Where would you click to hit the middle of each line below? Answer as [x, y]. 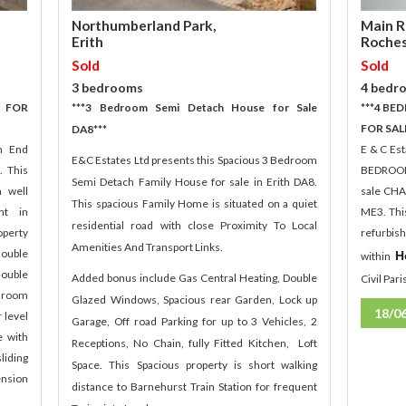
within [378, 256]
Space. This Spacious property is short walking [195, 365]
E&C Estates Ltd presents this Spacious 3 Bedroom [195, 160]
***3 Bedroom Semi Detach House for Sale [195, 108]
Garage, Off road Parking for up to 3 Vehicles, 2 [195, 322]
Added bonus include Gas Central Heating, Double [195, 278]
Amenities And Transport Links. [148, 247]
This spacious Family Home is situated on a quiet [195, 204]
